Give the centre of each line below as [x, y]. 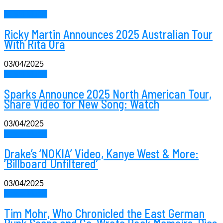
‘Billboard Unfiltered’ [51, 163]
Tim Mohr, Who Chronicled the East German [104, 213]
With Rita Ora [35, 44]
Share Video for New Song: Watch [82, 104]
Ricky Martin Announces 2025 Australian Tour [108, 34]
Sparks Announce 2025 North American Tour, [108, 94]
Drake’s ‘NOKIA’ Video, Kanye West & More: [101, 153]
